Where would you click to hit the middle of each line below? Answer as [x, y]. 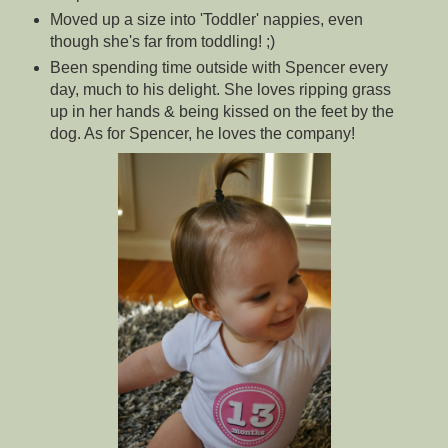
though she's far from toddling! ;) [162, 42]
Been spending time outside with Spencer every [218, 68]
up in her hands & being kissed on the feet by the [221, 112]
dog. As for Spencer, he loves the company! [202, 134]
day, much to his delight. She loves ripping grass [220, 90]
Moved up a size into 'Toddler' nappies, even [206, 20]
